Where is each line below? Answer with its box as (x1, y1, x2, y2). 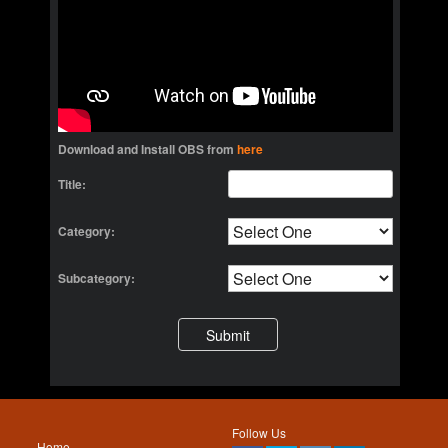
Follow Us (232, 424, 286, 441)
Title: (57, 175, 86, 193)
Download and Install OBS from (57, 140, 237, 158)
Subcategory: (57, 269, 135, 287)
